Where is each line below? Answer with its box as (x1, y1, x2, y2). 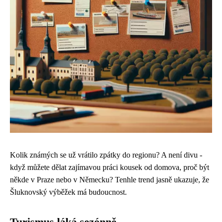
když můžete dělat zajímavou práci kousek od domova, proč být (10, 163, 209, 171)
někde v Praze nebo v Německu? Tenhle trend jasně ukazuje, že (10, 175, 209, 184)
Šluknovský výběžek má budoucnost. (10, 188, 127, 196)
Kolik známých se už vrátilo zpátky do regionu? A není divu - (10, 151, 202, 159)
